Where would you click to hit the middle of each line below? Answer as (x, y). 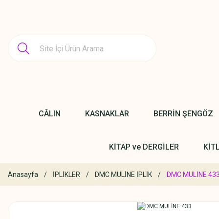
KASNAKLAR (107, 113)
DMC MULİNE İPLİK (123, 175)
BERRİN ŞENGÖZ (183, 113)
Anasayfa (23, 175)
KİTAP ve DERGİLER (144, 147)
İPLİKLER (66, 175)
